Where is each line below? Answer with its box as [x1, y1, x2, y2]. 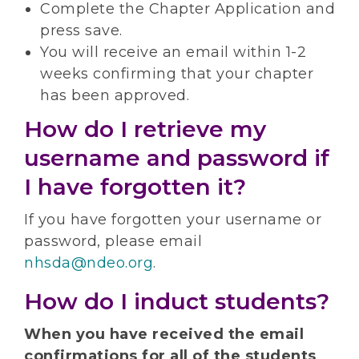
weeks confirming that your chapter [40, 65, 313, 83]
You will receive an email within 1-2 [40, 43, 306, 62]
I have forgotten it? [24, 173, 246, 201]
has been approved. [40, 87, 189, 105]
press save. [40, 22, 123, 40]
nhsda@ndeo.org [24, 254, 153, 272]
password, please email [24, 232, 202, 251]
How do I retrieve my [24, 115, 266, 143]
